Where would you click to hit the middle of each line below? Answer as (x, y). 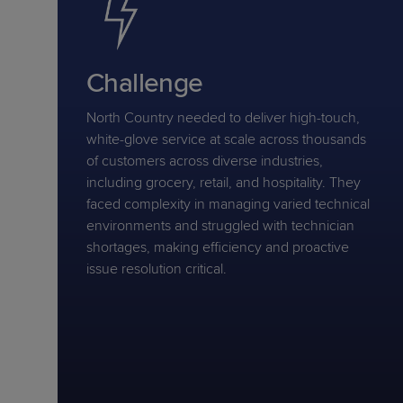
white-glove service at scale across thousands (226, 139)
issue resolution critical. (157, 269)
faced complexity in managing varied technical (228, 204)
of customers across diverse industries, (205, 161)
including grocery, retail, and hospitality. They (224, 183)
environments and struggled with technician (220, 226)
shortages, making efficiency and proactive (218, 247)
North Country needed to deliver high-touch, (223, 118)
